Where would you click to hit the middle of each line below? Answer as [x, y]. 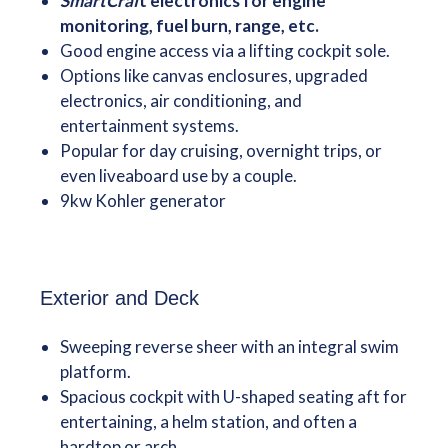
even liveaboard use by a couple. [178, 175]
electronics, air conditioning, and [180, 100]
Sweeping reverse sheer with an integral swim [229, 346]
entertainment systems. [149, 125]
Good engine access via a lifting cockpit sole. [224, 50]
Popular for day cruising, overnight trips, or [220, 150]
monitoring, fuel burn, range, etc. [189, 25]
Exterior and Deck [119, 298]
